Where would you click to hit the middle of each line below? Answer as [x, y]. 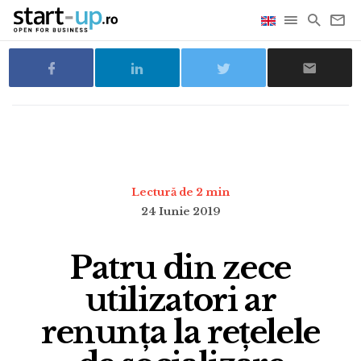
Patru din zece [180, 268]
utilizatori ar [180, 300]
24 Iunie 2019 [180, 212]
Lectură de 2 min [180, 192]
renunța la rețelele [180, 332]
